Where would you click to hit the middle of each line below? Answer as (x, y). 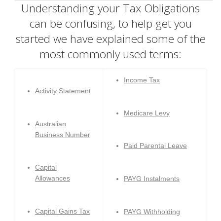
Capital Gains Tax (63, 211)
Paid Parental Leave (156, 146)
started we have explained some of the (110, 39)
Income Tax (142, 80)
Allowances (53, 178)
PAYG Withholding (152, 211)
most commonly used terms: (110, 54)
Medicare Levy (147, 113)
